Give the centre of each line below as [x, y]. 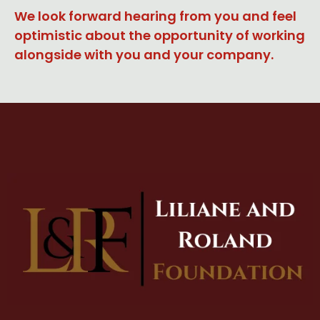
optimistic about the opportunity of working [160, 35]
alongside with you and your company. [144, 54]
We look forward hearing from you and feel [155, 16]
